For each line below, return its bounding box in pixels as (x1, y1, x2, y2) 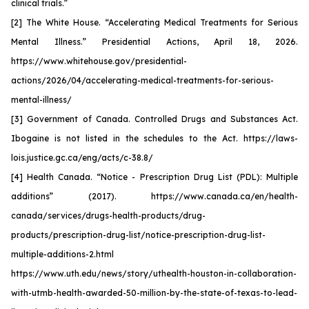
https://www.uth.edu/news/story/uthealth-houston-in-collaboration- (11, 268, 297, 279)
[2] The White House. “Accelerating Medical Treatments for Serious (11, 17, 298, 28)
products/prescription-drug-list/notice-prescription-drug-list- (11, 230, 266, 240)
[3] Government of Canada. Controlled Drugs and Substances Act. (11, 114, 298, 124)
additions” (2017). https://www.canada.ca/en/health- (11, 191, 298, 201)
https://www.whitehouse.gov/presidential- (11, 56, 187, 66)
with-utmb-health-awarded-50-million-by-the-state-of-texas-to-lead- (11, 288, 297, 298)
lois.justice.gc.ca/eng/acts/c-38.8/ (11, 152, 153, 163)
